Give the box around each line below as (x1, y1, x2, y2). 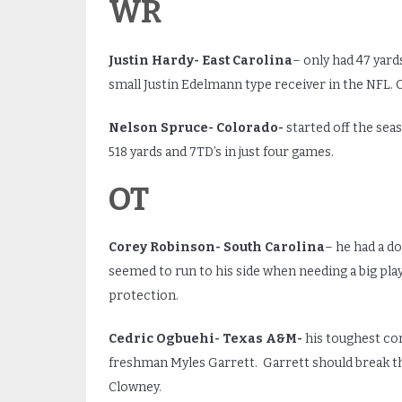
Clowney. (108, 380, 162, 395)
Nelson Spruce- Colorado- (108, 119, 286, 135)
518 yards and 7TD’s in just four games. (108, 144, 334, 160)
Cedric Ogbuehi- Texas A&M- (108, 331, 305, 346)
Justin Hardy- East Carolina (108, 52, 293, 68)
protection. (108, 288, 179, 303)
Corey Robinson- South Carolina (108, 240, 325, 255)
